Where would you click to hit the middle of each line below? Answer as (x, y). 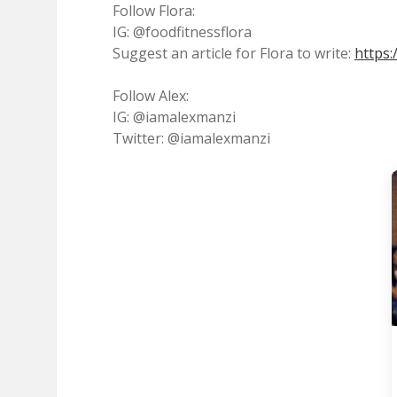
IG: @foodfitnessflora (182, 32)
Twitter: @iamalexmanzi (191, 138)
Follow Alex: (151, 96)
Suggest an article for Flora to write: (234, 53)
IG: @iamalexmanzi (174, 117)
